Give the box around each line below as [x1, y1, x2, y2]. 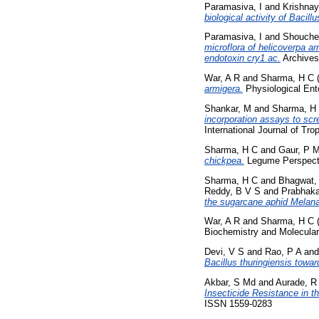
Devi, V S [204, 246, 244, 258]
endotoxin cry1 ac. [204, 53, 281, 64]
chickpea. [204, 155, 244, 166]
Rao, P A [265, 246, 301, 258]
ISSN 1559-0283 [204, 298, 272, 310]
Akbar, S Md [204, 277, 256, 288]
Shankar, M [204, 103, 251, 115]
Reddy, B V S [204, 185, 261, 197]
